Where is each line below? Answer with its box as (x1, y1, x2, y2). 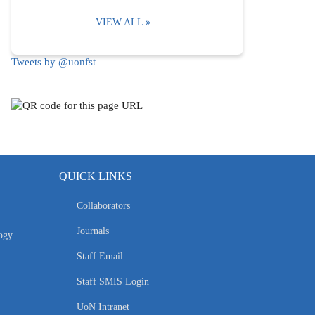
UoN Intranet (76, 302, 129, 313)
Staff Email (76, 251, 123, 262)
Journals (76, 226, 109, 237)
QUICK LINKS (58, 170, 132, 183)
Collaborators (76, 200, 130, 212)
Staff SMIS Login (76, 276, 149, 288)
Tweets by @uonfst (11, 56, 96, 67)
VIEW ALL (96, 17, 143, 27)
